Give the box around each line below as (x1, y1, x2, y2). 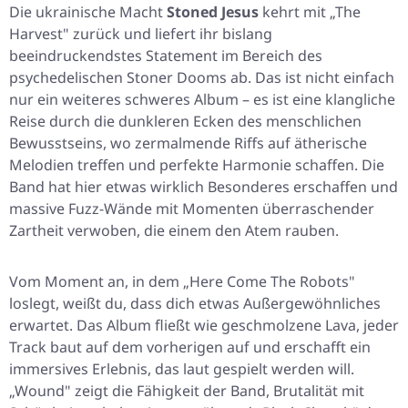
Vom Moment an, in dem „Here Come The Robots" (9, 271, 355, 292)
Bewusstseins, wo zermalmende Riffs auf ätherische (9, 133, 367, 154)
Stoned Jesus (167, 2, 259, 23)
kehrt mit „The (259, 2, 361, 23)
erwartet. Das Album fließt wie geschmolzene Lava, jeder (9, 315, 399, 336)
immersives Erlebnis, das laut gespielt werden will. (9, 359, 354, 380)
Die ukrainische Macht (9, 2, 167, 23)
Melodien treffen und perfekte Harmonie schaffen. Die (9, 155, 384, 176)
